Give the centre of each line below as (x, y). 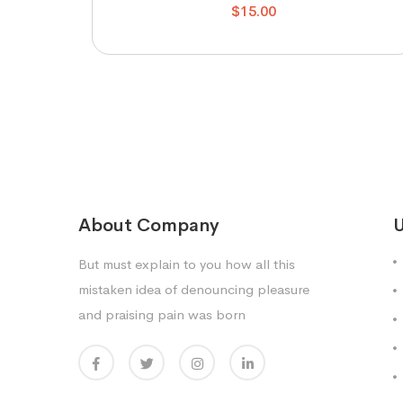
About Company (149, 225)
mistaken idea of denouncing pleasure (194, 289)
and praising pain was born (162, 314)
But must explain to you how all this (187, 264)
